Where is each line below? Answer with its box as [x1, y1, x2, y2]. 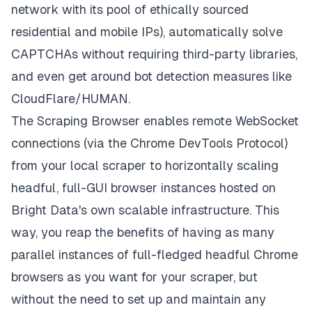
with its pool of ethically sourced [58, 2, 249, 17]
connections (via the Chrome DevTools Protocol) [11, 136, 288, 151]
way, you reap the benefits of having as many [11, 225, 274, 240]
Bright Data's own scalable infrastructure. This [11, 203, 279, 218]
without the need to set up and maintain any [11, 292, 266, 307]
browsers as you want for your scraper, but [11, 270, 258, 285]
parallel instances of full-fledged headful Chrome [11, 247, 298, 263]
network [11, 2, 58, 17]
